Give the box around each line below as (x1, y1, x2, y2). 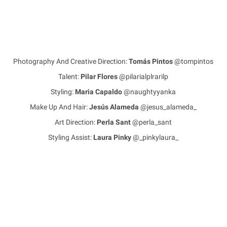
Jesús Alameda (89, 103, 139, 111)
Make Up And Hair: (30, 103, 90, 111)
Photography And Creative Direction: (13, 57, 129, 65)
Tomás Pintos (129, 57, 173, 65)
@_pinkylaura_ (131, 133, 179, 141)
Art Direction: (55, 118, 97, 126)
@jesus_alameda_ (139, 103, 197, 111)
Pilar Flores (81, 72, 118, 81)
